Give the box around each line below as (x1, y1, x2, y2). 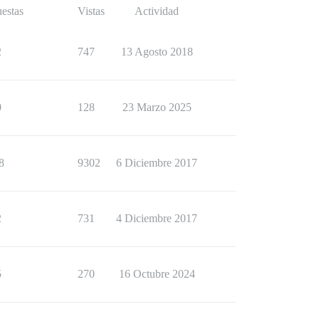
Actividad (135, 5, 179, 17)
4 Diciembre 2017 (116, 212, 197, 224)
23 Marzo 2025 (122, 101, 192, 113)
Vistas (78, 5, 105, 17)
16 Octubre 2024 (118, 268, 195, 280)
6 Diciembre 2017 (116, 157, 197, 169)
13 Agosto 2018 (120, 46, 193, 58)
